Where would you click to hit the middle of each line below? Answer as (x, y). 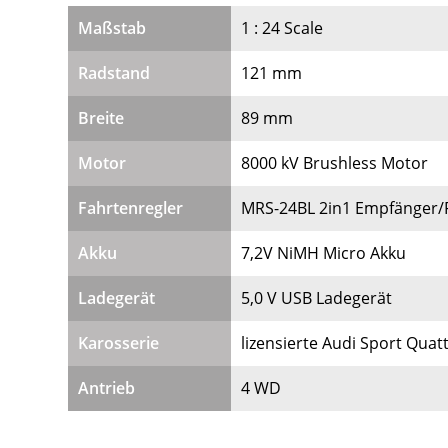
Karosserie (118, 342)
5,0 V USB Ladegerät (316, 297)
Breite (100, 117)
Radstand (113, 72)
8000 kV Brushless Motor (334, 162)
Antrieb (106, 387)
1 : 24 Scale (281, 27)
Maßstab (111, 27)
